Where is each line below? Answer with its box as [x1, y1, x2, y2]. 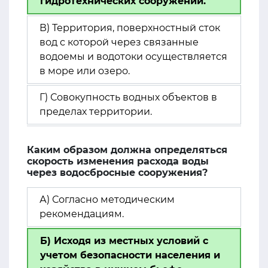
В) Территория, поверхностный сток [39, 22, 220, 33]
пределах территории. [39, 106, 152, 117]
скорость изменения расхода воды [27, 156, 209, 167]
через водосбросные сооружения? [27, 167, 208, 178]
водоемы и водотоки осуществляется [39, 51, 227, 62]
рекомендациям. [39, 208, 124, 220]
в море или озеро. [39, 65, 130, 77]
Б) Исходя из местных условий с [40, 235, 208, 246]
